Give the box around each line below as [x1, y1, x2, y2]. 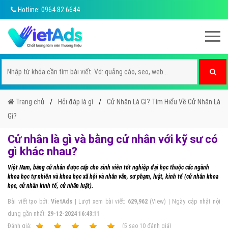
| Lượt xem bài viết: [72, 198, 128, 205]
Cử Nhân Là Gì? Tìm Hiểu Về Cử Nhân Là [107, 98, 220, 106]
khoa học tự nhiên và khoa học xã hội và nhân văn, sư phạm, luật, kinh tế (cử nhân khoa [8, 173, 218, 180]
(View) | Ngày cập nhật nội [147, 198, 220, 205]
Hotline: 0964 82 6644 [16, 6, 80, 14]
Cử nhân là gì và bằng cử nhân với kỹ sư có [8, 133, 218, 146]
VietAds [51, 198, 73, 205]
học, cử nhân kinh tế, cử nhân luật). [8, 182, 93, 189]
